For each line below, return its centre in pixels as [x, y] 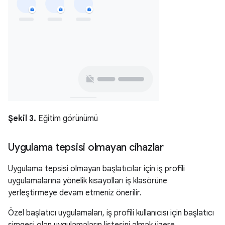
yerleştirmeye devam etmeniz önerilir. [75, 193]
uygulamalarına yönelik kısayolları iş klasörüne [88, 181]
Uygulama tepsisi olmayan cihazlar [86, 147]
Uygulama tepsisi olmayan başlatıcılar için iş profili [96, 168]
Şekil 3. [22, 118]
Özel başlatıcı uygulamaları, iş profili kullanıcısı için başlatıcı [111, 213]
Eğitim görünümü [67, 118]
